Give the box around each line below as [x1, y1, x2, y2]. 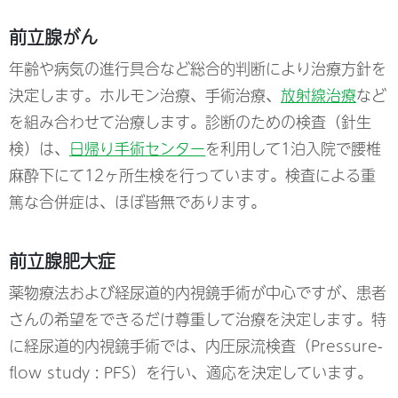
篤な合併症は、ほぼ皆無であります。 [9, 190, 266, 214]
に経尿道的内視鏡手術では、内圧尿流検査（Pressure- [9, 334, 383, 358]
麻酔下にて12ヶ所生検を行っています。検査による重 [9, 163, 376, 187]
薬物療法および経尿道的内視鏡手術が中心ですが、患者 [9, 281, 386, 305]
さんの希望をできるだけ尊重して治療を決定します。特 [9, 307, 386, 331]
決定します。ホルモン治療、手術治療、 [9, 84, 281, 107]
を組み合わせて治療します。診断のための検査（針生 [9, 110, 371, 134]
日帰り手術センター [69, 137, 205, 161]
